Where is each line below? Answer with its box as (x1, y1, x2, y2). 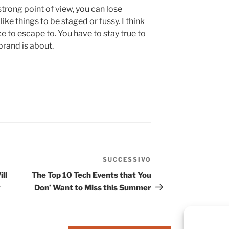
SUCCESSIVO (103, 155, 152, 163)
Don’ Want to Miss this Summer (34, 182, 152, 192)
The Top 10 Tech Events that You (32, 170, 152, 180)
